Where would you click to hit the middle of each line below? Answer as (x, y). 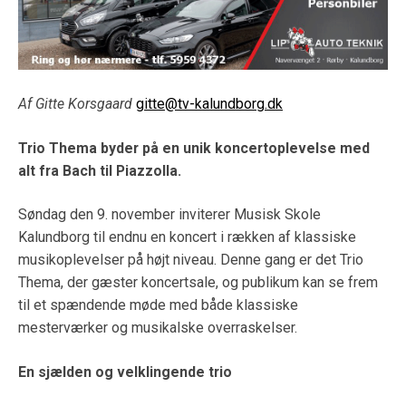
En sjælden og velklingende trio (125, 372)
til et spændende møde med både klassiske (158, 305)
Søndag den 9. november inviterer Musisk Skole (169, 215)
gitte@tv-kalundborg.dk (209, 103)
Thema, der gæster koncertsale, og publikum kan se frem (198, 283)
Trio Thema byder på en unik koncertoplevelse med (194, 148)
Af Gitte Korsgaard (77, 103)
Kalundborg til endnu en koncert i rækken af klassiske (187, 237)
